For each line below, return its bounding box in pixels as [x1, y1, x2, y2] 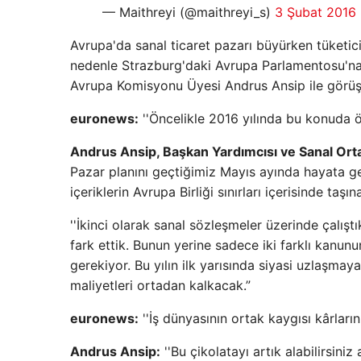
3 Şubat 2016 [275, 4, 356, 20]
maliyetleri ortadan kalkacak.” [70, 277, 251, 293]
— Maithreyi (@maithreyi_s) [102, 4, 275, 20]
